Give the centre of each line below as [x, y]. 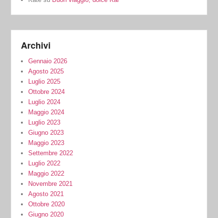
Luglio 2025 [45, 82]
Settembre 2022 [51, 153]
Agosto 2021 [46, 194]
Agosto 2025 [46, 72]
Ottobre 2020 [47, 204]
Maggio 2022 [46, 174]
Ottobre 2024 [47, 92]
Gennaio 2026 [48, 61]
